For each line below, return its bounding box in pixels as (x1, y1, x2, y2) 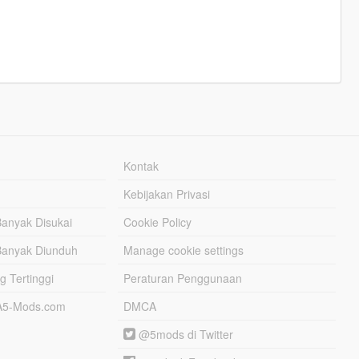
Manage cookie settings (123, 242, 244, 259)
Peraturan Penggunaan (123, 270, 243, 287)
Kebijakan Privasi (123, 186, 211, 203)
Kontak (123, 158, 159, 175)
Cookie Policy (123, 214, 192, 231)
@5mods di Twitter (135, 326, 234, 343)
